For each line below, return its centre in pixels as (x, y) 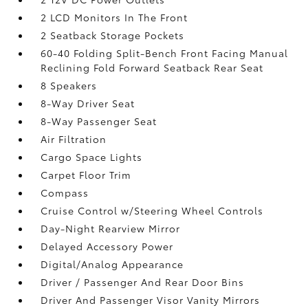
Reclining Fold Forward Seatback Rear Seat (152, 67)
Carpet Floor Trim (86, 175)
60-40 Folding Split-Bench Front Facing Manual (165, 53)
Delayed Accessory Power (107, 246)
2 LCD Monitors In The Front (114, 17)
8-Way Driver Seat (88, 103)
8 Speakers (69, 85)
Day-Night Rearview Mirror (111, 228)
